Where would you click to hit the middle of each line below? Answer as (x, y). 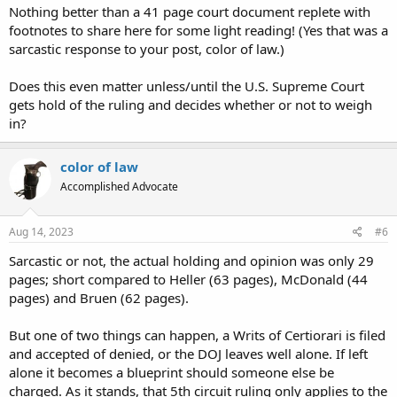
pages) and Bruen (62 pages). (99, 298)
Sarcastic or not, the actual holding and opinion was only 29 (191, 261)
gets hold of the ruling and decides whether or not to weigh (191, 104)
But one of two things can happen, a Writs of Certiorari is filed (197, 335)
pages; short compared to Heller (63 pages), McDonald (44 (188, 279)
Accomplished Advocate (119, 186)
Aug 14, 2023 (41, 232)
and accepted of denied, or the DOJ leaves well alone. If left (188, 354)
